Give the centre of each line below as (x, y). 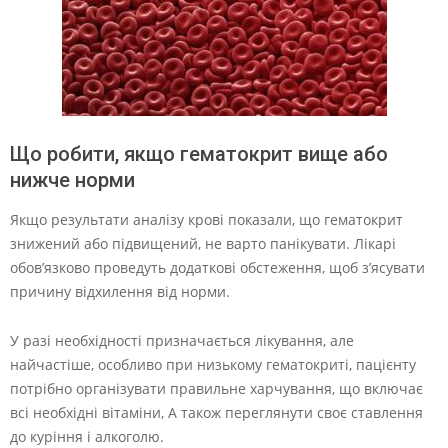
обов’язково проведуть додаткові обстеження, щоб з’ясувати (217, 267)
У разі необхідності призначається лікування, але (182, 340)
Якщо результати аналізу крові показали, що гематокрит (206, 219)
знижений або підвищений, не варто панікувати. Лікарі (203, 243)
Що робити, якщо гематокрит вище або (199, 154)
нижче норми (72, 180)
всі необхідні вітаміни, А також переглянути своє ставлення (216, 412)
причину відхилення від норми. (120, 291)
